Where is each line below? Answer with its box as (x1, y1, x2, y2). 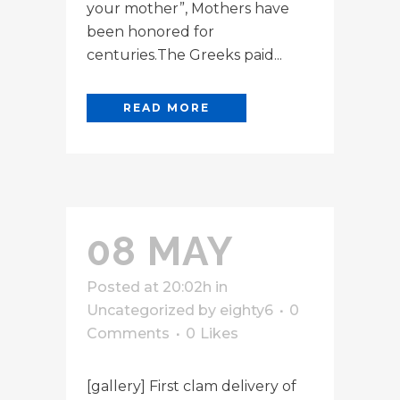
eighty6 (220, 301, 273, 319)
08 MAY (87, 228, 234, 274)
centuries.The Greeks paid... (87, 46, 282, 63)
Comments (87, 324, 170, 342)
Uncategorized (87, 301, 195, 319)
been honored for (87, 22, 214, 40)
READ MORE (123, 100, 210, 114)
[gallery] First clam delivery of (87, 377, 296, 395)
